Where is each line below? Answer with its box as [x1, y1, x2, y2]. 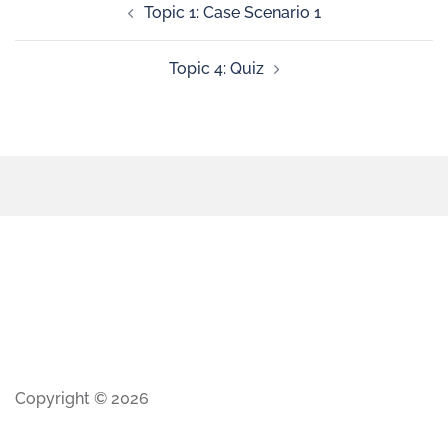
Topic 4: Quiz [168, 59, 264, 78]
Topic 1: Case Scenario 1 [143, 3, 321, 22]
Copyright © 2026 [15, 389, 149, 408]
